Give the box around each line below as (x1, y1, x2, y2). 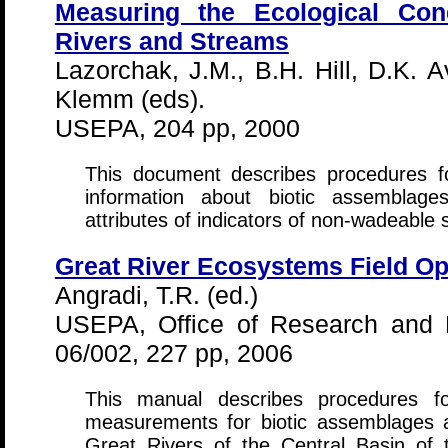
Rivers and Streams (54, 27, 289, 55)
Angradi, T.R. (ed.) (54, 281, 258, 309)
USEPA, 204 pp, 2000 (54, 114, 300, 142)
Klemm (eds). (54, 85, 205, 113)
